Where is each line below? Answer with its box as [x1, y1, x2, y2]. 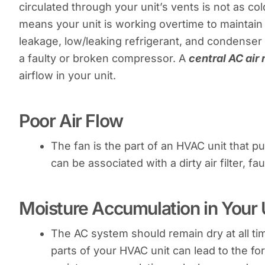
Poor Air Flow [19, 109, 123, 131]
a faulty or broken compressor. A [19, 51, 189, 64]
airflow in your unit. [19, 69, 116, 82]
